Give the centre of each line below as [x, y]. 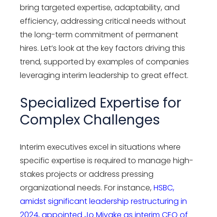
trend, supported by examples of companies [105, 62]
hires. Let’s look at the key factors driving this [103, 48]
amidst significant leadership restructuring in [104, 201]
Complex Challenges [90, 120]
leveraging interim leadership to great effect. [104, 75]
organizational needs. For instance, [87, 187]
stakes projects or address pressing [87, 174]
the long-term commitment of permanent [99, 34]
